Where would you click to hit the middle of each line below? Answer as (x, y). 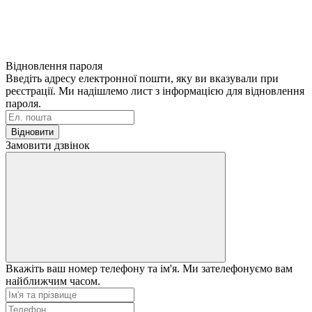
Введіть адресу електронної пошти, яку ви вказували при (142, 78)
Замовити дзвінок (48, 145)
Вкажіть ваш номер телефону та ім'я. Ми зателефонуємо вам (149, 268)
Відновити (32, 132)
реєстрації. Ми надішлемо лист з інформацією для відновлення (155, 91)
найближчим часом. (53, 281)
